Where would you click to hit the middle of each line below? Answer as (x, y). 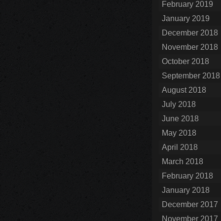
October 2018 (185, 61)
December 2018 (190, 33)
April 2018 (180, 147)
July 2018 (179, 104)
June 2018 (180, 119)
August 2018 (184, 90)
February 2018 (187, 176)
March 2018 (183, 162)
